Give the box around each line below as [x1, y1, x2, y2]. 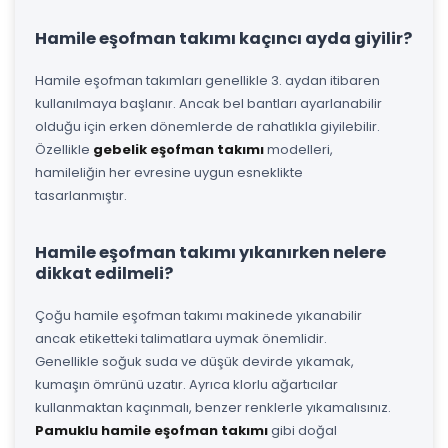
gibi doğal [268, 420, 337, 440]
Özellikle [35, 139, 93, 159]
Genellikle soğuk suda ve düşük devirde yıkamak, [35, 351, 354, 371]
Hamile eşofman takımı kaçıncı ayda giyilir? [35, 26, 412, 50]
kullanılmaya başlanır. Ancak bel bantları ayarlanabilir [35, 93, 382, 113]
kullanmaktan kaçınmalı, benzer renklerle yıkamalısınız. [35, 397, 391, 417]
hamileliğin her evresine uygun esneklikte [35, 162, 303, 182]
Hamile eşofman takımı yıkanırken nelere [35, 240, 386, 264]
